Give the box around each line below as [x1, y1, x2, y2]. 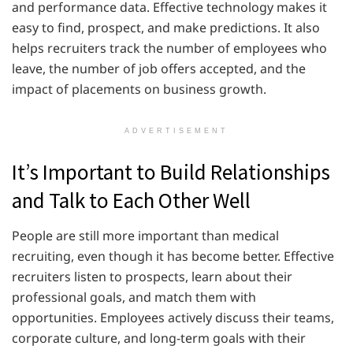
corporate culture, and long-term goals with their [12, 329, 306, 347]
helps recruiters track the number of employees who [12, 39, 327, 57]
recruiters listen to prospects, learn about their [12, 267, 292, 285]
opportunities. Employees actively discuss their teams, [12, 308, 334, 326]
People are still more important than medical [12, 226, 279, 244]
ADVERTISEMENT [124, 126, 229, 135]
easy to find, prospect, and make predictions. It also [12, 18, 320, 36]
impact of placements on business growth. [12, 80, 269, 98]
